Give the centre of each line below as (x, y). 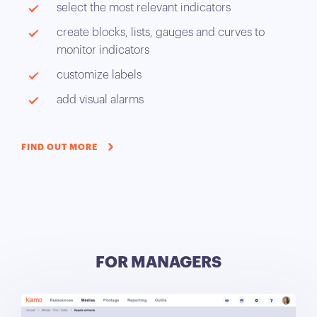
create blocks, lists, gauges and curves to (161, 32)
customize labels (99, 75)
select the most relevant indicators (144, 7)
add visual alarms (100, 99)
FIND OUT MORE (59, 147)
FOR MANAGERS (158, 262)
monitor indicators (103, 50)
